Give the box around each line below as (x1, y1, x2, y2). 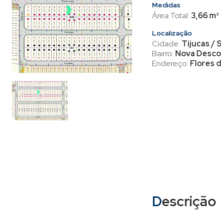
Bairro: (152, 48, 175, 59)
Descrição (162, 192, 216, 211)
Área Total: (152, 10, 191, 21)
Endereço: (152, 58, 190, 69)
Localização (152, 29, 192, 37)
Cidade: (152, 38, 182, 49)
